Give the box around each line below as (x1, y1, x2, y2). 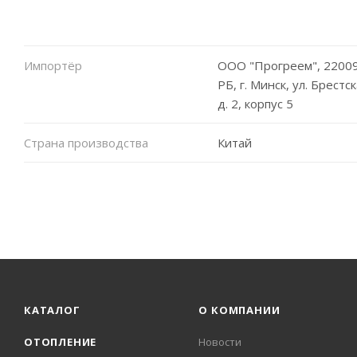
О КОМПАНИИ (198, 303, 280, 317)
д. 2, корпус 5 (217, 95, 293, 112)
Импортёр (24, 57, 82, 73)
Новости (198, 335, 242, 349)
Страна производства (24, 134, 148, 151)
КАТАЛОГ (24, 303, 80, 317)
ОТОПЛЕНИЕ (24, 335, 97, 349)
